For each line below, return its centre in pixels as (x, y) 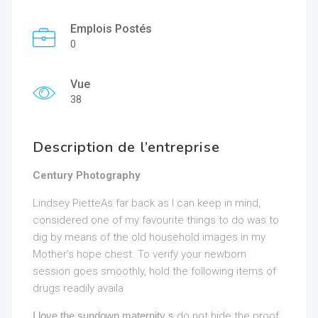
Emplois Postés (111, 29)
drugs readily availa (78, 288)
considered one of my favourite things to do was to (156, 220)
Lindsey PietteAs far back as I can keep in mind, (147, 203)
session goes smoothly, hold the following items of (154, 271)
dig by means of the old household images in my (149, 237)
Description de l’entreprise (126, 147)
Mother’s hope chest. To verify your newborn (139, 254)
